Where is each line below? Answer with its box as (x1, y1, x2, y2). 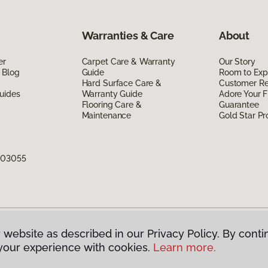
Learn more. (153, 241, 216, 254)
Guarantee (218, 99, 259, 109)
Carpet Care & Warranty (81, 56, 175, 66)
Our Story (218, 56, 255, 66)
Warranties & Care (81, 29, 174, 42)
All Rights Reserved (40, 234, 116, 244)
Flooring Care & (81, 99, 142, 109)
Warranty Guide (81, 89, 142, 99)
